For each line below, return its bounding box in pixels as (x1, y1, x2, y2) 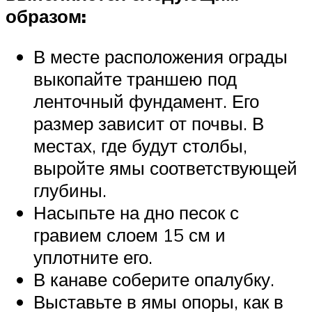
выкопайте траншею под (33, 68, 237, 91)
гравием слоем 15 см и (33, 224, 226, 247)
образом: (6, 5, 86, 28)
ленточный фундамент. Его (33, 90, 259, 113)
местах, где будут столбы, (33, 134, 247, 157)
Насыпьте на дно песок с (33, 201, 239, 224)
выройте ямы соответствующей (33, 157, 297, 180)
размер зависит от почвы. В (33, 112, 264, 135)
